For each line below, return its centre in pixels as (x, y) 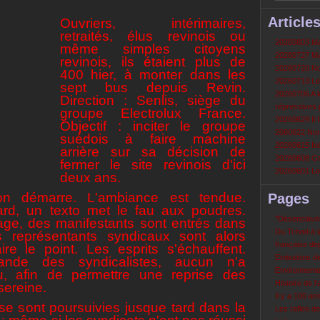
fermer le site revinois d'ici (153, 165)
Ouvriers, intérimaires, (153, 23)
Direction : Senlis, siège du (153, 100)
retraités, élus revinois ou (153, 36)
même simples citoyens (153, 49)
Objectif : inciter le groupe (153, 126)
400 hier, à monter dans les (153, 75)
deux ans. (90, 177)
